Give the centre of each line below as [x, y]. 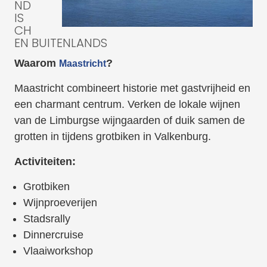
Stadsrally [46, 219]
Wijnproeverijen [60, 203]
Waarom [36, 63]
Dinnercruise [53, 235]
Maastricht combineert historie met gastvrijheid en [132, 89]
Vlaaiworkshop [58, 251]
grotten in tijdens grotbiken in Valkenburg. [112, 137]
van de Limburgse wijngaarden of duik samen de [129, 121]
